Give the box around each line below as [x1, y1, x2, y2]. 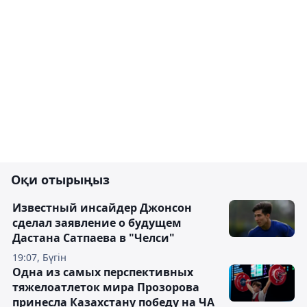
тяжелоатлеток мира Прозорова [12, 280, 199, 295]
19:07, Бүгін [12, 251, 66, 264]
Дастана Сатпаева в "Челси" [12, 230, 175, 245]
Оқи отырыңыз [11, 171, 110, 188]
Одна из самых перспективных [12, 265, 193, 280]
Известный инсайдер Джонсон [12, 200, 192, 215]
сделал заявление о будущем [12, 215, 182, 230]
